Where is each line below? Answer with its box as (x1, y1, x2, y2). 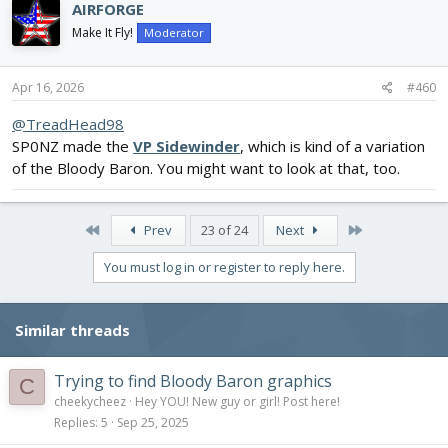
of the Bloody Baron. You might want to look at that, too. (12, 157, 400, 178)
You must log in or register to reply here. (103, 257, 345, 276)
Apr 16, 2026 (12, 78, 84, 96)
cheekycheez (54, 392, 126, 410)
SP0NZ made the (12, 135, 133, 156)
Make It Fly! (72, 24, 133, 42)
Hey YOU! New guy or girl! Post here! (135, 392, 340, 410)
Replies (54, 413, 95, 431)
